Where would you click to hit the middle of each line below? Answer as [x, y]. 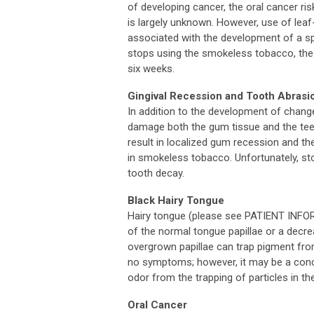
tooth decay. [156, 173]
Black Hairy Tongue [176, 201]
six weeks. [151, 69]
